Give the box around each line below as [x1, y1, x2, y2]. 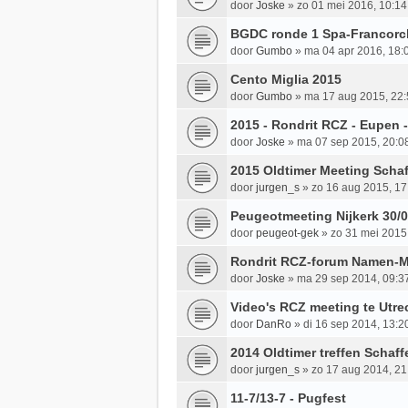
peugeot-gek [256, 226, 319, 240]
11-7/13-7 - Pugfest [230, 390, 346, 405]
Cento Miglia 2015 [230, 71, 342, 87]
